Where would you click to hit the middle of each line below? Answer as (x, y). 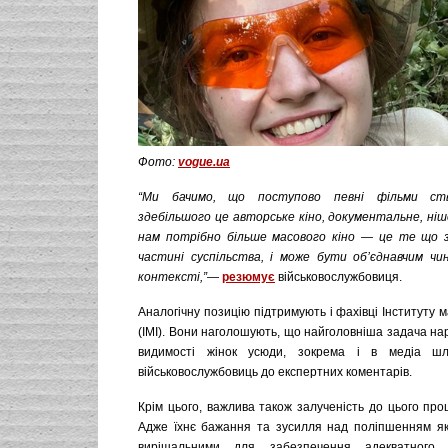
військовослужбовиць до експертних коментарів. (275, 372)
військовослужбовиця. (338, 277)
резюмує (248, 277)
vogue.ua (204, 162)
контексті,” (172, 277)
